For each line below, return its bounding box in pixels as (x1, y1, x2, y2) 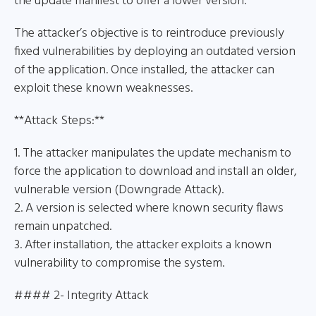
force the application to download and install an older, (14, 162, 297, 182)
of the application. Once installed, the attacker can (14, 60, 274, 80)
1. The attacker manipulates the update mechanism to (14, 143, 291, 164)
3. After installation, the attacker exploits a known (14, 235, 272, 255)
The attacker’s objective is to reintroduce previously (14, 23, 284, 44)
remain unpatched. (14, 217, 111, 237)
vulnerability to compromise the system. (14, 253, 224, 274)
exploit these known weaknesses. (14, 78, 193, 99)
